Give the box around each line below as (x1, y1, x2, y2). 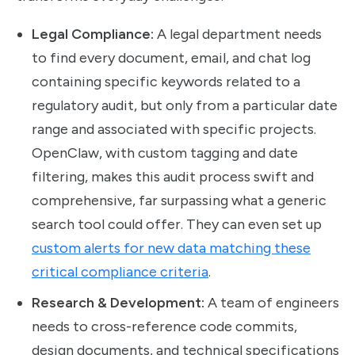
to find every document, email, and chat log (32, 49, 311, 67)
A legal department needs (154, 25, 322, 44)
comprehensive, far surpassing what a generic (32, 192, 326, 210)
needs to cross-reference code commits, (32, 318, 297, 336)
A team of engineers (204, 294, 339, 312)
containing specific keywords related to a (32, 73, 300, 91)
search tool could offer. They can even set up (32, 216, 322, 234)
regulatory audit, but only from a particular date (32, 97, 338, 115)
